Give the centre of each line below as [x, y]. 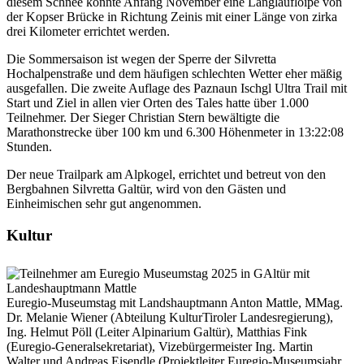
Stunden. [29, 147]
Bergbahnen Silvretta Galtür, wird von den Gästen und [146, 189]
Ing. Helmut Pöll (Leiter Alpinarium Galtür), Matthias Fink [157, 331]
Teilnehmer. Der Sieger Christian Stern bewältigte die [143, 118]
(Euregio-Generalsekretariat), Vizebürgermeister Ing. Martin [160, 346]
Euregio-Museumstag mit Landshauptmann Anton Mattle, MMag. [175, 302]
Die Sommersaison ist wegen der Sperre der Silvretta [141, 59]
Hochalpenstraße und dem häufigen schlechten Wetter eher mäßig [174, 74]
